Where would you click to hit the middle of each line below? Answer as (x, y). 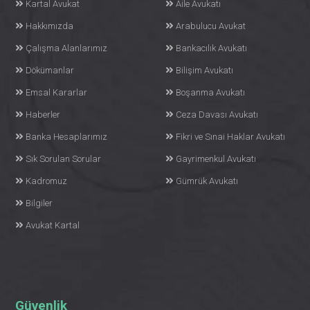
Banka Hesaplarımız (67, 137)
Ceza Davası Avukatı (217, 115)
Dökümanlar (50, 70)
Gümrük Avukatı (207, 181)
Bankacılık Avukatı (232, 48)
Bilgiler (39, 203)
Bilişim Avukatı (204, 70)
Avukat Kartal (53, 225)
